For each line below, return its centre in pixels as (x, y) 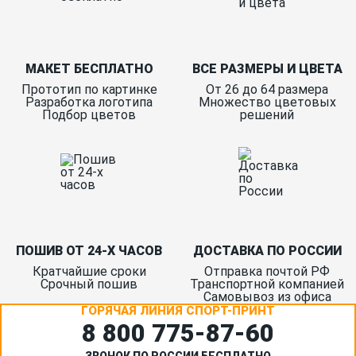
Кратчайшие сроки (89, 272)
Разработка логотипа (89, 103)
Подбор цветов (89, 115)
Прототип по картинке (89, 90)
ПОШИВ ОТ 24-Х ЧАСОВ (89, 251)
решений (267, 115)
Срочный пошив (89, 284)
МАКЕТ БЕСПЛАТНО (89, 69)
